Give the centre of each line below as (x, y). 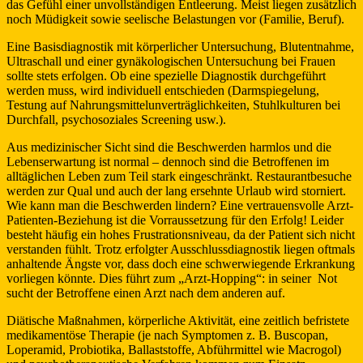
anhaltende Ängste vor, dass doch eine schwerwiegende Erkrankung (181, 264)
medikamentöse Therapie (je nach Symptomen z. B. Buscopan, (167, 335)
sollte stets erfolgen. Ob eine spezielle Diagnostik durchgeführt (166, 76)
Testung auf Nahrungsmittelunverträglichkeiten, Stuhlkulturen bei (173, 105)
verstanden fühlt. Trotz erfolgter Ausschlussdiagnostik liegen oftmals (181, 250)
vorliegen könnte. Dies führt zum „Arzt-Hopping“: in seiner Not (172, 279)
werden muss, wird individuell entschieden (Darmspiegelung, (163, 91)
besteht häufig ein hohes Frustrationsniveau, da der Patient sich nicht (181, 235)
